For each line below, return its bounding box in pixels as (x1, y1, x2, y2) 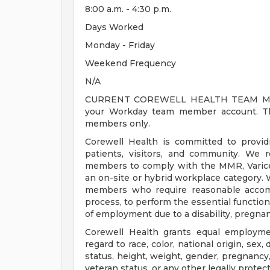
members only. (85, 118, 150, 129)
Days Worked (85, 22, 143, 33)
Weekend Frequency (85, 58, 176, 69)
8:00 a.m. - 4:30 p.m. (85, 4, 171, 14)
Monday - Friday (85, 40, 155, 51)
